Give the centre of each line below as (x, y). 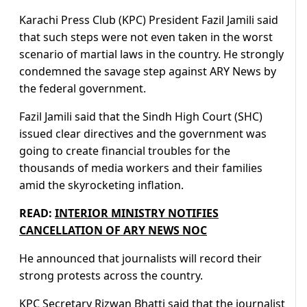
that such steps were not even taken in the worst (146, 37)
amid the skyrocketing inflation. (101, 185)
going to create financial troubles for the (125, 151)
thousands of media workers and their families (141, 168)
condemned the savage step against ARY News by (148, 72)
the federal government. (83, 89)
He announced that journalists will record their (140, 259)
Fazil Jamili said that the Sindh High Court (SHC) (141, 117)
